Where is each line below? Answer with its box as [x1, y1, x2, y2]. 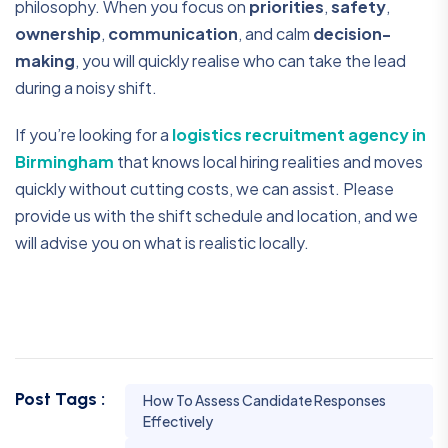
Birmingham [15, 151, 114, 173]
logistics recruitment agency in [172, 124, 426, 146]
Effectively [143, 412, 213, 431]
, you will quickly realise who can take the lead [75, 50, 406, 72]
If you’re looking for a [15, 124, 172, 146]
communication [108, 23, 238, 45]
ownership [15, 23, 101, 45]
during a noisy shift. [15, 77, 157, 99]
